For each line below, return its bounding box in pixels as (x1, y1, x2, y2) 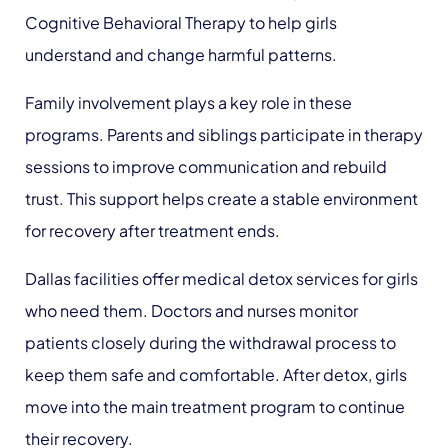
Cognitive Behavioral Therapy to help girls (25, 12, 337, 33)
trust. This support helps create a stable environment (25, 188, 418, 209)
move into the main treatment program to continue (25, 396, 405, 417)
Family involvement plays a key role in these (25, 92, 352, 113)
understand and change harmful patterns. (25, 44, 337, 65)
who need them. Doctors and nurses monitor (25, 300, 358, 321)
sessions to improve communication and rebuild (25, 156, 387, 177)
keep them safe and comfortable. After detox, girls (25, 364, 407, 385)
